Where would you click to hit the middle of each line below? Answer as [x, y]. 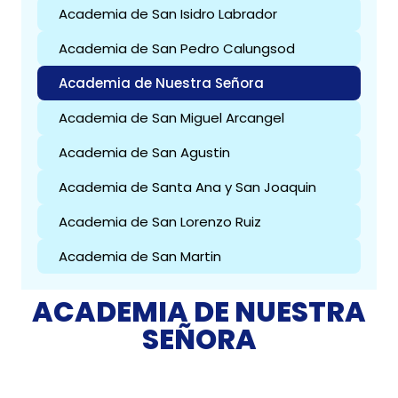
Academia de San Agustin [144, 152]
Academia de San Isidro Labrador [168, 13]
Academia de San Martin [140, 256]
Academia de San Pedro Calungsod [177, 48]
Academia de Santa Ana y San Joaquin [187, 187]
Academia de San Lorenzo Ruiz [160, 221]
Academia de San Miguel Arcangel [171, 117]
